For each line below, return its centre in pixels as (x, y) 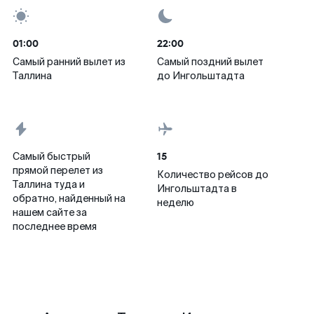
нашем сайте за (50, 212)
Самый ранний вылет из (69, 62)
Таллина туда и (49, 184)
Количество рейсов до (213, 175)
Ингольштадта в (197, 189)
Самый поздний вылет (210, 62)
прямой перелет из (58, 170)
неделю (176, 203)
